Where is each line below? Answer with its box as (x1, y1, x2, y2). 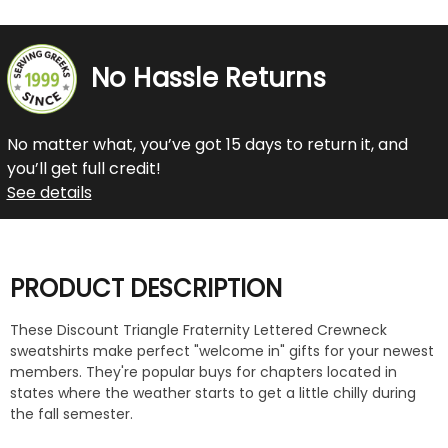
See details (6, 180, 92, 204)
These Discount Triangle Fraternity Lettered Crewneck (10, 320, 387, 341)
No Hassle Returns (90, 60, 326, 97)
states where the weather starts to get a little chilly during (10, 383, 416, 404)
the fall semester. (10, 404, 133, 425)
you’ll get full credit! (6, 156, 161, 180)
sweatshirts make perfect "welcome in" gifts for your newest (10, 341, 434, 362)
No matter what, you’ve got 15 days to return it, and (6, 132, 408, 156)
